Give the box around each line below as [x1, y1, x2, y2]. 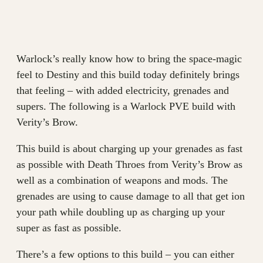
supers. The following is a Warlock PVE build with [16, 100, 235, 112]
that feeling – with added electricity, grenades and [16, 85, 229, 96]
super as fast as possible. [16, 222, 122, 234]
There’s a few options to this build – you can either [16, 248, 234, 260]
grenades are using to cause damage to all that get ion [16, 190, 245, 202]
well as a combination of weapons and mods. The [16, 174, 228, 186]
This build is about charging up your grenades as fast [16, 143, 242, 154]
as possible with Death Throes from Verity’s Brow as [16, 159, 242, 170]
